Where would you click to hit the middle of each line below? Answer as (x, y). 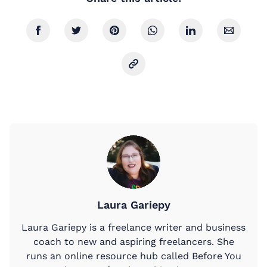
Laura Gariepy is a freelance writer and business (133, 227)
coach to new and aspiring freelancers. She (133, 241)
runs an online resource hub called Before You (133, 256)
